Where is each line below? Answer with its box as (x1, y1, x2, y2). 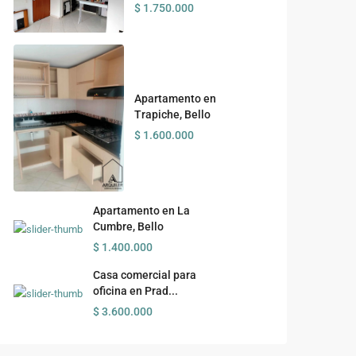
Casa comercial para (93, 268, 196, 281)
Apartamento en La (93, 203, 190, 217)
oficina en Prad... (93, 284, 178, 297)
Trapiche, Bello (133, 108, 211, 122)
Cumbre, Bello (93, 219, 164, 233)
